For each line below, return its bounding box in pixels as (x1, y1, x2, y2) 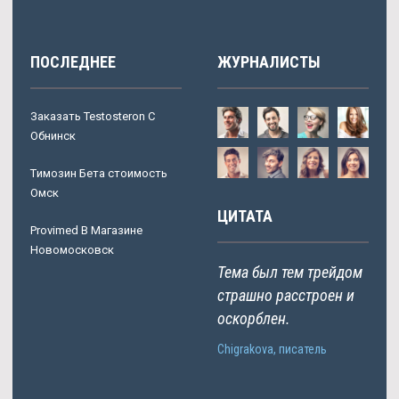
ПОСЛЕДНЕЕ (30, 52, 116, 71)
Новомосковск (30, 242, 114, 256)
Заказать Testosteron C (30, 109, 155, 123)
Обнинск (30, 128, 76, 142)
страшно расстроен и (217, 285, 354, 305)
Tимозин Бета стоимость (30, 166, 167, 180)
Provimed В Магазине (30, 223, 142, 237)
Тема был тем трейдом (217, 262, 362, 281)
